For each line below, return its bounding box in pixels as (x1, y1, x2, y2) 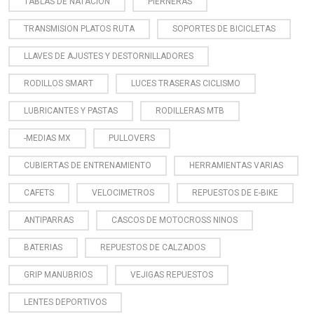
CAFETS (24, 187, 54, 198)
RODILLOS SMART (24, 78, 93, 88)
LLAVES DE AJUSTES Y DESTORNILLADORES (24, 50, 193, 61)
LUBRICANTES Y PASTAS (24, 105, 118, 116)
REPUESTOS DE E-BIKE (192, 187, 278, 198)
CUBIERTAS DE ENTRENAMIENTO (24, 160, 151, 170)
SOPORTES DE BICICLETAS (172, 23, 275, 34)
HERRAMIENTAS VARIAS (189, 160, 283, 170)
